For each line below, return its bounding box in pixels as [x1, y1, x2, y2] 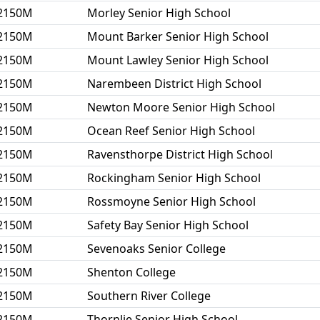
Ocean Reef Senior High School [87, 123, 255, 139]
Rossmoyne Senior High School [87, 194, 256, 209]
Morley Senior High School [87, 5, 231, 21]
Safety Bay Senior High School [87, 217, 249, 233]
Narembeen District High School [87, 76, 261, 91]
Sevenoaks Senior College [87, 241, 226, 256]
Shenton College [87, 264, 176, 280]
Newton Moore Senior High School [87, 99, 275, 115]
